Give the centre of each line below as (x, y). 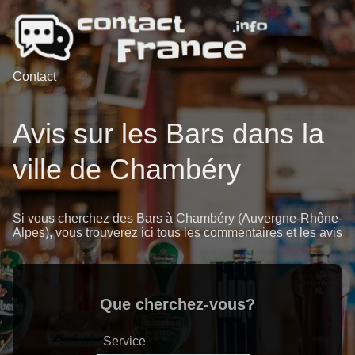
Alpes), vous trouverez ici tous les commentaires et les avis (177, 233)
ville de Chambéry (127, 170)
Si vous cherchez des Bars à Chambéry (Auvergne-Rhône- (177, 219)
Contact (34, 76)
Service (124, 342)
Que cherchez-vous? (177, 305)
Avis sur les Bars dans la (168, 134)
